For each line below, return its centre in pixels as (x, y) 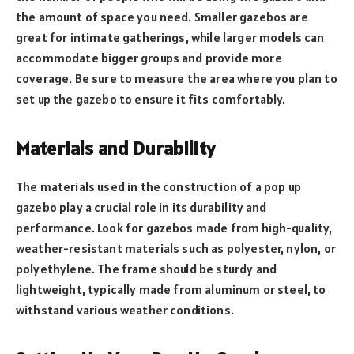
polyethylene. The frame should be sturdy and (147, 269)
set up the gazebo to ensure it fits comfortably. (151, 98)
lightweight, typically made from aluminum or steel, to (171, 290)
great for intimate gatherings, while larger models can (170, 37)
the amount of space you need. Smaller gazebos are (162, 16)
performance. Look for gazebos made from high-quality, (174, 228)
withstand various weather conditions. (125, 310)
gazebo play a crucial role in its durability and (141, 207)
